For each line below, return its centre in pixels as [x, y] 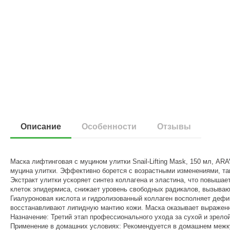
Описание [41, 127]
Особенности [109, 127]
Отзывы [174, 127]
